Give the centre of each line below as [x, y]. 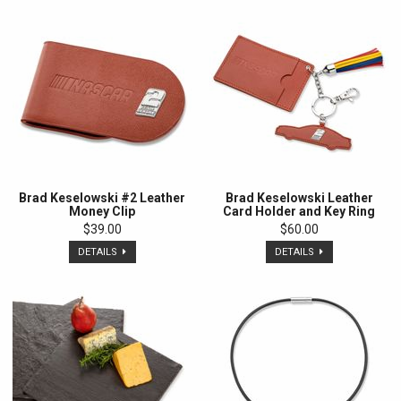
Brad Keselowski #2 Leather [102, 198]
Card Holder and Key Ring [299, 212]
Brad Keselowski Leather [299, 198]
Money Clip [102, 212]
